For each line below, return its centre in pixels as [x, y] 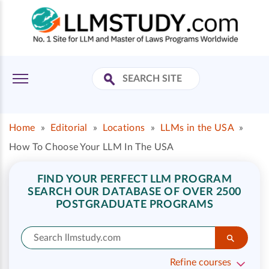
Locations [124, 128]
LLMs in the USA [197, 128]
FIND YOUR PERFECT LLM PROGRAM [134, 180]
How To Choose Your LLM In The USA [92, 147]
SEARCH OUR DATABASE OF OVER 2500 [134, 192]
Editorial [69, 128]
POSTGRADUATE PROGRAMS [134, 205]
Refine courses [201, 262]
